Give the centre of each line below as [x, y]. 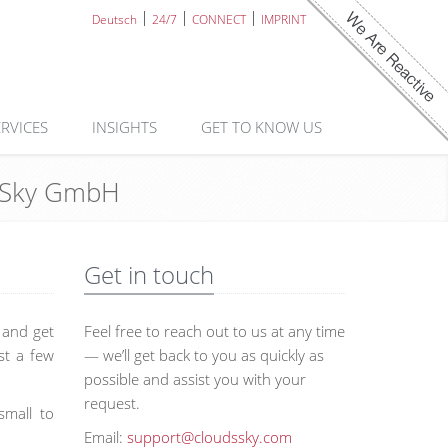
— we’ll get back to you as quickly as [203, 355]
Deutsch [114, 19]
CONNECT [219, 19]
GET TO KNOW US [263, 127]
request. [111, 403]
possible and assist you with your [194, 379]
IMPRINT [283, 19]
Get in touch [148, 274]
